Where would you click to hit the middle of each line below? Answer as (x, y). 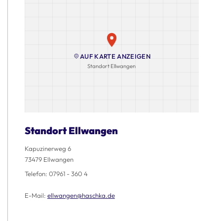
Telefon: (37, 174)
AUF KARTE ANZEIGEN (115, 56)
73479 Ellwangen (49, 159)
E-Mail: (36, 196)
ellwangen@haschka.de (81, 196)
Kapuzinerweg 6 (48, 148)
